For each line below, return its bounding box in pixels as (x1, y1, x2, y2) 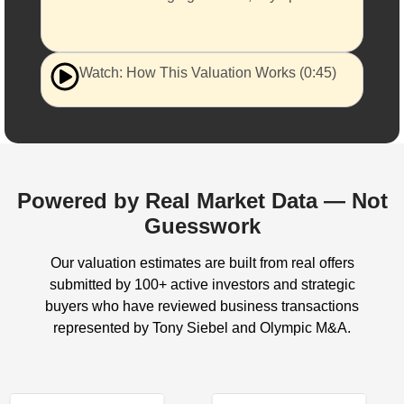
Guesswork (143, 214, 261, 239)
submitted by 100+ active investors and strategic (49, 277, 355, 293)
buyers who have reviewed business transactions (45, 298, 359, 315)
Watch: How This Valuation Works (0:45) (79, 65, 336, 81)
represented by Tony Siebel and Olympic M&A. (53, 320, 351, 336)
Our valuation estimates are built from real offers (50, 255, 354, 271)
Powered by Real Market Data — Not (16, 188, 388, 214)
